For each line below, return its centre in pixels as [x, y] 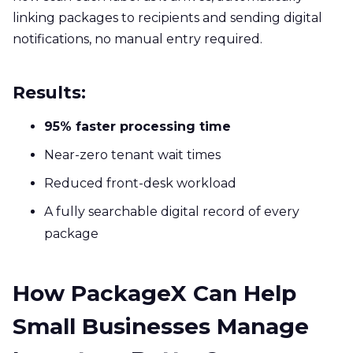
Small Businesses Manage [161, 326]
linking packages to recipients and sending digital [167, 17]
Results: [49, 92]
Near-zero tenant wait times [132, 154]
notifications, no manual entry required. [137, 39]
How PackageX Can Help [154, 293]
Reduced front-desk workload [140, 183]
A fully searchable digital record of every [172, 211]
